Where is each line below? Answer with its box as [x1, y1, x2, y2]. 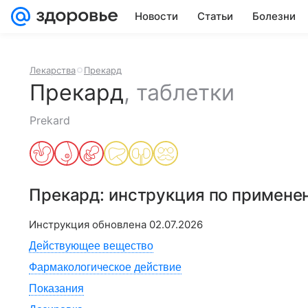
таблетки [136, 79, 234, 106]
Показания [29, 283, 84, 294]
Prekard [30, 113, 70, 127]
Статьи [197, 10, 233, 23]
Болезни [252, 10, 296, 23]
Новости [135, 10, 178, 23]
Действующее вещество [29, 240, 153, 252]
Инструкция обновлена [29, 218, 149, 231]
